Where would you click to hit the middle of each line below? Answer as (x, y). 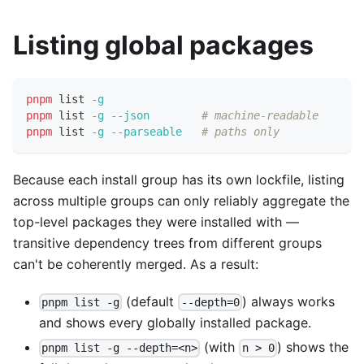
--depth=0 (210, 303)
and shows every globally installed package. (175, 323)
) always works (288, 302)
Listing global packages (163, 45)
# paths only (240, 132)
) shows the (312, 347)
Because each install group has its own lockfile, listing (179, 180)
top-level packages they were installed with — (156, 222)
